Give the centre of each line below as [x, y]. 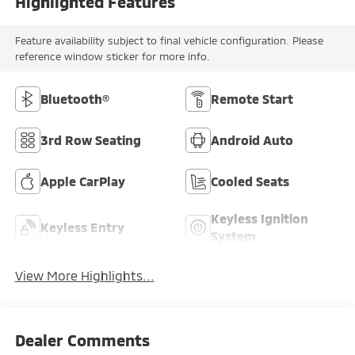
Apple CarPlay [82, 181]
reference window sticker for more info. [112, 57]
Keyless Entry [82, 227]
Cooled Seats [250, 181]
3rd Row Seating [90, 139]
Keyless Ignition [260, 218]
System [233, 235]
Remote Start [252, 98]
